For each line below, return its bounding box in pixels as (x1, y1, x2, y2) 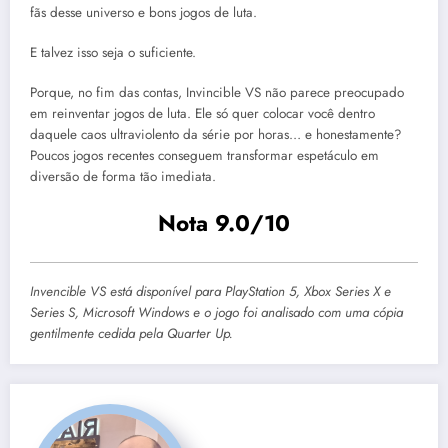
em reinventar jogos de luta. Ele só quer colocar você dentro (30, 104, 375, 124)
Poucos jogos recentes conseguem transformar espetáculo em (30, 146, 379, 166)
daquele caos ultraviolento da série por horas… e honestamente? (30, 125, 402, 145)
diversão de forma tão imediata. (30, 167, 216, 187)
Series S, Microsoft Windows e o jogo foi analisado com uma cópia (30, 303, 403, 323)
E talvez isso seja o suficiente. (30, 43, 196, 63)
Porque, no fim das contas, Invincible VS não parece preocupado (30, 83, 404, 103)
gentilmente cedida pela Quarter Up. (30, 324, 233, 344)
